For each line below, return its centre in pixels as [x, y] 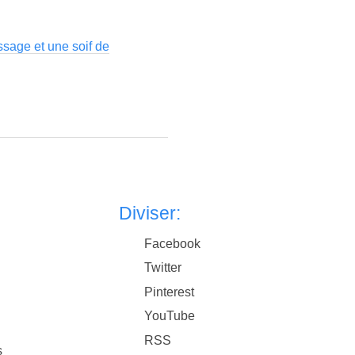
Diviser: [150, 213]
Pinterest [170, 292]
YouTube [170, 316]
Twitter [163, 268]
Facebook [173, 243]
